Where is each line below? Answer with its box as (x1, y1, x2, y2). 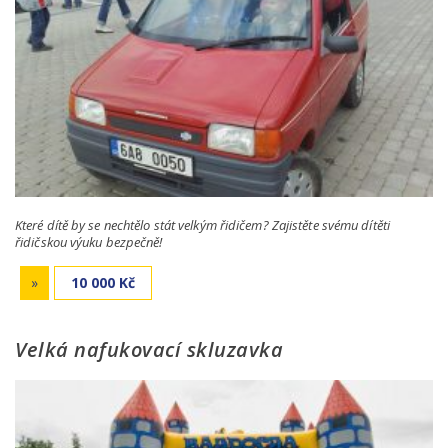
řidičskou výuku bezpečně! (15, 233, 163, 252)
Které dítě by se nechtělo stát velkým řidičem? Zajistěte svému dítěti (15, 216, 390, 235)
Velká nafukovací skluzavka (15, 336, 283, 364)
